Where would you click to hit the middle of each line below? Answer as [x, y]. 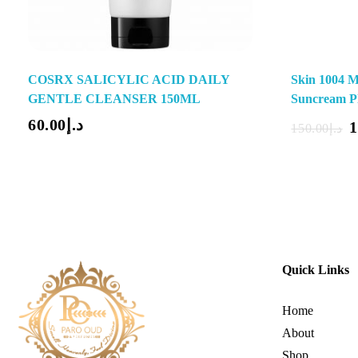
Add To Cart [214, 120]
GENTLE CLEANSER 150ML [114, 98]
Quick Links [315, 270]
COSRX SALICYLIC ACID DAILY [129, 79]
